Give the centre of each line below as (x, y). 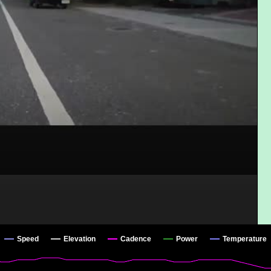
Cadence (136, 239)
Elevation (80, 239)
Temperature (245, 239)
